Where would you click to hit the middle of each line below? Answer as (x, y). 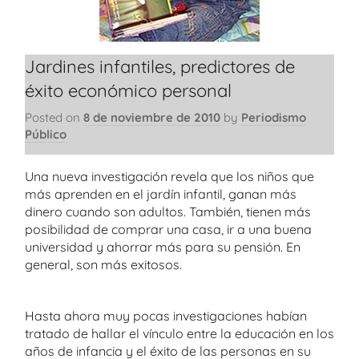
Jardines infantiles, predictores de (160, 67)
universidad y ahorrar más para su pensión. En (163, 247)
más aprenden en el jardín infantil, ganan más (161, 194)
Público (46, 134)
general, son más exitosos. (103, 264)
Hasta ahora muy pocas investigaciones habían (166, 316)
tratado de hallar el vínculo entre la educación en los (179, 333)
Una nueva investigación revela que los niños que (169, 176)
